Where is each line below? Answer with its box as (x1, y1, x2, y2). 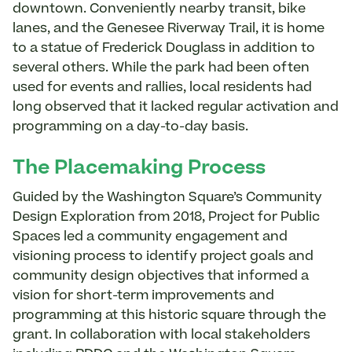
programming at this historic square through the (13, 309, 326, 322)
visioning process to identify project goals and (13, 250, 313, 263)
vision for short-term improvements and (13, 289, 274, 302)
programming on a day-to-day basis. (13, 120, 251, 134)
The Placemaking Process (13, 159, 266, 178)
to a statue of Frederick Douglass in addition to (13, 42, 315, 55)
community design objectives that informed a (13, 269, 309, 283)
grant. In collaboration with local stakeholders (13, 328, 310, 342)
